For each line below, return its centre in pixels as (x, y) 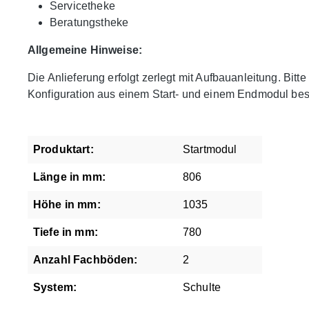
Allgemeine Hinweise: (85, 50)
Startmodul (210, 150)
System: (55, 288)
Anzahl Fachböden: (86, 260)
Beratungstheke (89, 23)
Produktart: (63, 150)
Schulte (202, 288)
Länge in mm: (69, 177)
